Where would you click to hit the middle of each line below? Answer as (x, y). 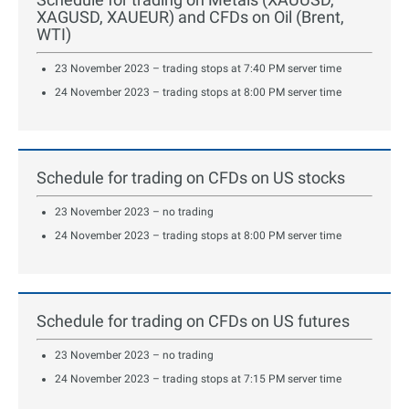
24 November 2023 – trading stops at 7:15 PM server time (198, 379)
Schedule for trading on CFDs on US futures (193, 321)
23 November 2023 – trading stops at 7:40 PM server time (198, 69)
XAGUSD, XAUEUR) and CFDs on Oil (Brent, (190, 17)
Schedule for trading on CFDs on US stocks (191, 178)
